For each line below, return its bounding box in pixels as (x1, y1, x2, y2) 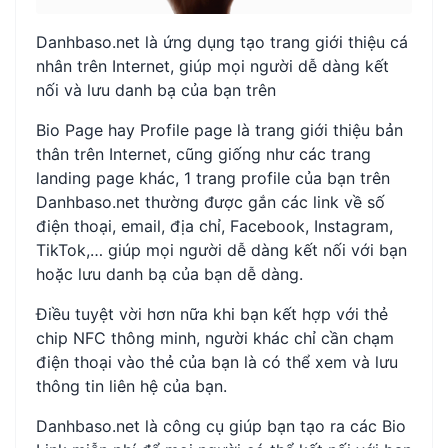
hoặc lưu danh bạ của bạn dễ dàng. (36, 264, 303, 285)
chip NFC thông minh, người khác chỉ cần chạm (36, 328, 394, 349)
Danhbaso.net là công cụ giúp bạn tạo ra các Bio (36, 416, 406, 437)
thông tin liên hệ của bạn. (36, 376, 227, 397)
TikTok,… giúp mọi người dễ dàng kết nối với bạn (36, 240, 407, 261)
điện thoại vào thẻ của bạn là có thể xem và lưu (36, 352, 398, 373)
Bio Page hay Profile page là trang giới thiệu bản (36, 120, 403, 141)
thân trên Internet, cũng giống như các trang (36, 144, 371, 165)
